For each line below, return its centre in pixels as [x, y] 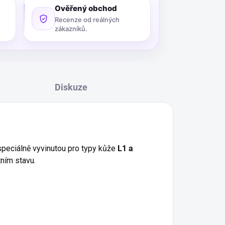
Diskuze [71, 87]
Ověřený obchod [86, 8]
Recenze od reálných [87, 20]
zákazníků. [71, 29]
